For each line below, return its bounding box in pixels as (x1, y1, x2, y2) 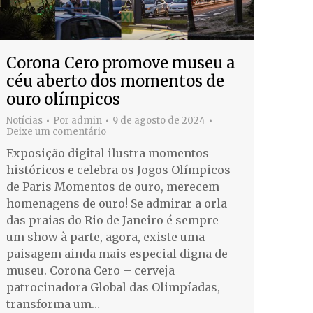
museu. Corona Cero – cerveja (6, 263, 175, 277)
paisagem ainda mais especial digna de (6, 246, 228, 261)
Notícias (6, 114, 43, 126)
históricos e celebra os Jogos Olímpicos (6, 162, 231, 177)
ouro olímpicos (6, 89, 120, 109)
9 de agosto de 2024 (112, 114, 205, 126)
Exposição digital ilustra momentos (6, 145, 209, 160)
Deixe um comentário (6, 125, 106, 138)
